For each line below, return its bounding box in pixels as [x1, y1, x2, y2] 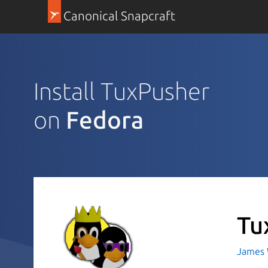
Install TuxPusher [33, 77, 209, 105]
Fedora [66, 106, 144, 133]
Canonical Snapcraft [63, 9, 175, 23]
